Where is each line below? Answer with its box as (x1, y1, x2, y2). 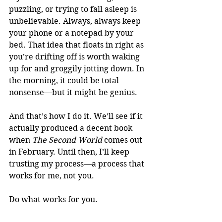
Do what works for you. (9, 195, 98, 204)
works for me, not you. (9, 171, 94, 180)
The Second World (32, 135, 104, 145)
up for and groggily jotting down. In (9, 64, 146, 73)
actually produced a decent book (9, 123, 134, 133)
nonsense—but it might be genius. (9, 88, 137, 97)
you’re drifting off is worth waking (9, 52, 142, 61)
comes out (104, 135, 144, 145)
